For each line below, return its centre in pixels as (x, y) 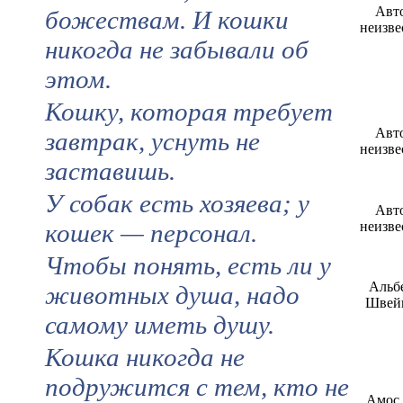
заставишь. (110, 170)
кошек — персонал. (151, 233)
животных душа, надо (172, 295)
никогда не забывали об (177, 49)
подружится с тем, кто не (197, 386)
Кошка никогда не (145, 357)
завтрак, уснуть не (152, 141)
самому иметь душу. (160, 324)
